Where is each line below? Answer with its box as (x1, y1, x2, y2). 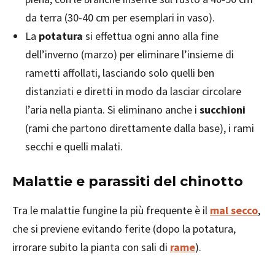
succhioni (199, 103, 246, 117)
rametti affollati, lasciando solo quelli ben (25, 66, 214, 80)
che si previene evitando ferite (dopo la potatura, (12, 222, 236, 236)
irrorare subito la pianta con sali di (12, 240, 170, 254)
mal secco (210, 203, 258, 217)
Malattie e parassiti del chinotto (12, 173, 243, 190)
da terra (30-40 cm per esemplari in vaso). (25, 10, 215, 25)
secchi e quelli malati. (25, 139, 123, 153)
